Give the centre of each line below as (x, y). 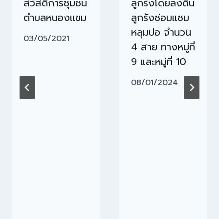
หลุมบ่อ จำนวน (161, 32)
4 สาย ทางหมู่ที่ (163, 47)
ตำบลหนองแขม (55, 17)
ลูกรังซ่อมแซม (160, 17)
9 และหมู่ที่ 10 (159, 61)
